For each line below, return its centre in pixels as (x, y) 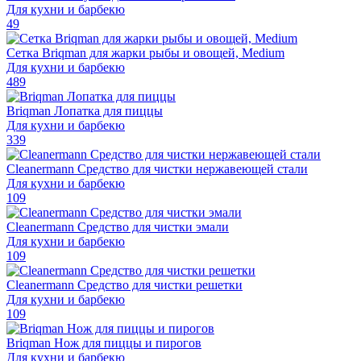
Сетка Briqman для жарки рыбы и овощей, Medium (145, 52)
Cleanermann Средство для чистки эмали (118, 226)
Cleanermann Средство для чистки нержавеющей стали (157, 168)
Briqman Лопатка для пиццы (85, 110)
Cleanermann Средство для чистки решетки (124, 284)
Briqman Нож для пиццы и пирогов (104, 342)
